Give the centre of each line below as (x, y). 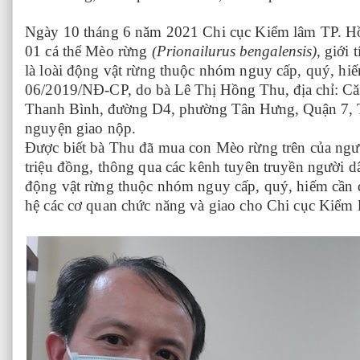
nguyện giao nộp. (81, 128)
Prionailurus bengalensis (234, 51)
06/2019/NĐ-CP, (80, 90)
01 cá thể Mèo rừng (88, 51)
